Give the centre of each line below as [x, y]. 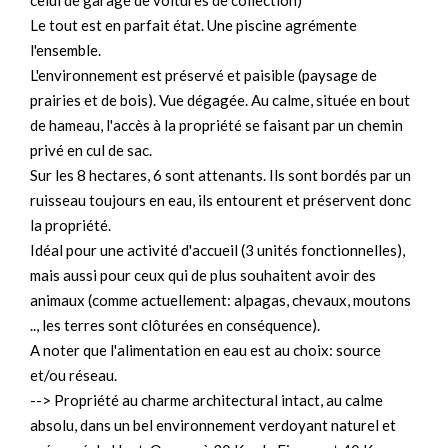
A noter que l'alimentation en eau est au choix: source [205, 350]
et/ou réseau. [73, 375]
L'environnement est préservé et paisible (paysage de [203, 75]
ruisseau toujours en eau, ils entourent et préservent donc [220, 200]
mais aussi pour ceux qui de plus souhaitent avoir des [203, 275]
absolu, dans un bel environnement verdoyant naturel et [213, 425]
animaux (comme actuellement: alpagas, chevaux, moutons [220, 300]
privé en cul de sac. [91, 150]
